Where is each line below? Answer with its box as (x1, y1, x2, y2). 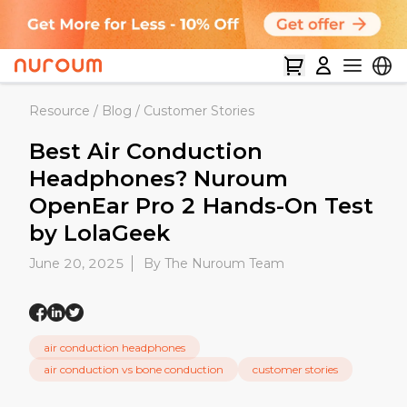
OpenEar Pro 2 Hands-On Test (29, 193, 373, 220)
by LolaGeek (29, 220, 170, 247)
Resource (29, 103, 90, 120)
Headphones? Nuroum (29, 165, 288, 193)
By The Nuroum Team (144, 255, 284, 273)
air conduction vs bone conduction (44, 362, 223, 377)
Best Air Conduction (29, 138, 263, 165)
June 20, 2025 (29, 255, 124, 273)
